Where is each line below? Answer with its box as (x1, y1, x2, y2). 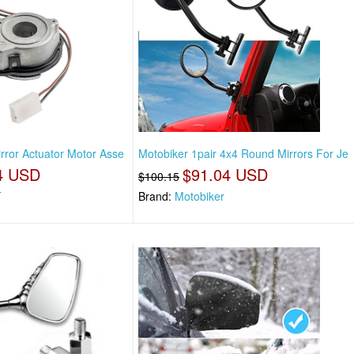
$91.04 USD (183, 162, 269, 186)
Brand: (138, 187, 175, 204)
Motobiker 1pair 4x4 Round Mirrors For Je (138, 145, 349, 161)
